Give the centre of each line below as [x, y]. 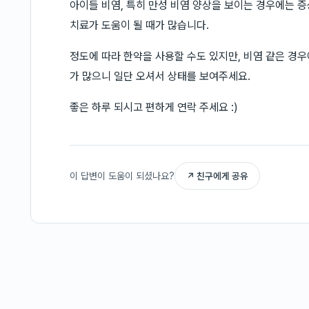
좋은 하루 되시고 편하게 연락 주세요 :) [154, 107]
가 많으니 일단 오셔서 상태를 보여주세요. [160, 76]
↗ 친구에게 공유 [217, 176]
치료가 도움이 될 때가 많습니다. [139, 25]
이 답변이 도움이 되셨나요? [122, 176]
